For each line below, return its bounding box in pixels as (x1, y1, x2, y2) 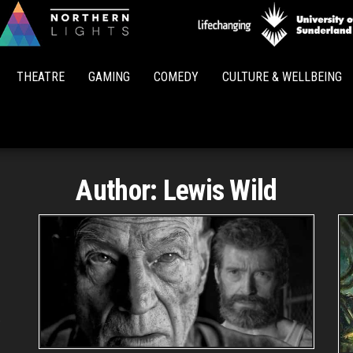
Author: (76, 174, 163, 207)
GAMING (88, 69, 130, 84)
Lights (186, 58, 227, 77)
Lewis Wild (162, 174, 277, 207)
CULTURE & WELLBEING (222, 69, 342, 84)
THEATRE (17, 69, 65, 84)
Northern (176, 35, 236, 55)
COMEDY (154, 69, 199, 84)
